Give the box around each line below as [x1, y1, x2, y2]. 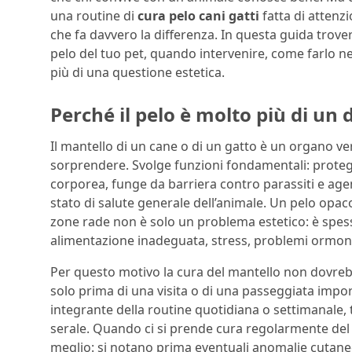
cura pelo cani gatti [137, 7, 259, 25]
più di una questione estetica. [50, 64, 225, 82]
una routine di [50, 7, 137, 25]
